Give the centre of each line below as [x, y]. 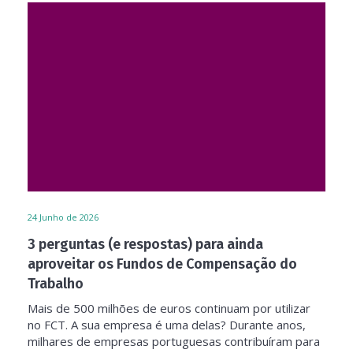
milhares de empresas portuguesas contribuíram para [174, 341]
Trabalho [56, 284]
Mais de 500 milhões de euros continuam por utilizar [169, 308]
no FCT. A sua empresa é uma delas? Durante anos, [167, 325]
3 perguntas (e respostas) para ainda [145, 244]
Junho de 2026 [69, 217]
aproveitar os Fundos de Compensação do [162, 264]
